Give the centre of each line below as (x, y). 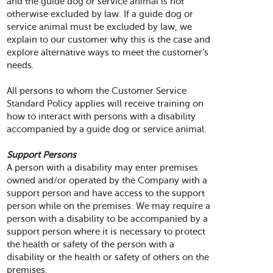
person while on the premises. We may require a (109, 206)
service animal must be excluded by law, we (100, 27)
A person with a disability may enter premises (103, 168)
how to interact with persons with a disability (101, 116)
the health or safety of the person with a (91, 244)
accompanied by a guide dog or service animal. (107, 129)
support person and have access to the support (106, 193)
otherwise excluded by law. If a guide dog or (100, 14)
